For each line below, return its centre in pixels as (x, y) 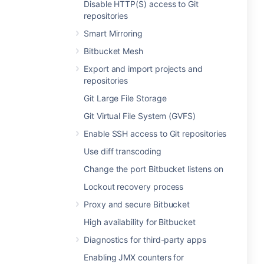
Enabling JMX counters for (134, 257)
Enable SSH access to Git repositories (155, 133)
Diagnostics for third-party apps (145, 240)
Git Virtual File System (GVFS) (140, 116)
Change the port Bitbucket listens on (154, 169)
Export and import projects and (143, 69)
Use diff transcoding (123, 151)
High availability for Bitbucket (140, 222)
